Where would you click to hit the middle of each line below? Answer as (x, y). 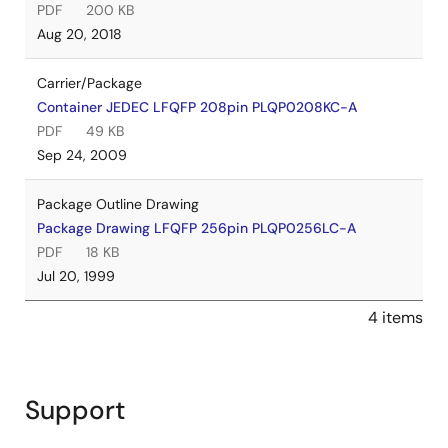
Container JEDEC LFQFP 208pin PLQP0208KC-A (197, 107)
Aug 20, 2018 (79, 34)
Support (75, 410)
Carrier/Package (89, 83)
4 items (395, 317)
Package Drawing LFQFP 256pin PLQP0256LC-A (196, 228)
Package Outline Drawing (118, 204)
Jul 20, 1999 (76, 276)
